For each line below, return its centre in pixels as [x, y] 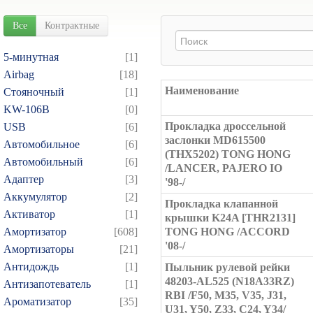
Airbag [19, 74]
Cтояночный [34, 92]
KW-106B [27, 109]
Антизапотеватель [47, 284]
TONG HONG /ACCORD [227, 232]
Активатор [29, 214]
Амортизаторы [39, 249]
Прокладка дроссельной [225, 126]
